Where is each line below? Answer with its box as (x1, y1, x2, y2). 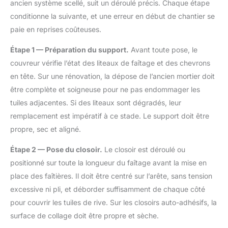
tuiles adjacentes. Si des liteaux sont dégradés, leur (10, 98, 181, 107)
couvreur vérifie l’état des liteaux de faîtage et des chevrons (10, 59, 210, 68)
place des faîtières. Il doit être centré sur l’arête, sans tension (10, 172, 212, 181)
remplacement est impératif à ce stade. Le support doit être (10, 111, 209, 121)
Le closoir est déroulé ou (102, 145, 185, 154)
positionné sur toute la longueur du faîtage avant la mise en (10, 158, 207, 167)
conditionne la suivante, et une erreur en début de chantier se (10, 12, 215, 21)
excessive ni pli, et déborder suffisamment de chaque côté (10, 185, 205, 194)
